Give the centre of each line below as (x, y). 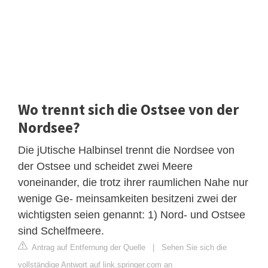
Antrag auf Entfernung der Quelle (88, 247)
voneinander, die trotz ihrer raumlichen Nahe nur (133, 182)
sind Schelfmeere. (61, 231)
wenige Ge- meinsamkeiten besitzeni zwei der (127, 198)
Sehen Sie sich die (194, 247)
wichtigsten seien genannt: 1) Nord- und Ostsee (132, 214)
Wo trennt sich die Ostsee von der (128, 109)
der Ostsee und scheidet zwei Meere (105, 166)
